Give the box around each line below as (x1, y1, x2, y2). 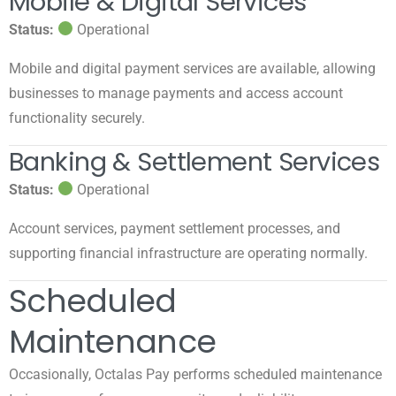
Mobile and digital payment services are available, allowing (9, 59, 376, 77)
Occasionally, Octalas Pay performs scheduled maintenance (9, 365, 382, 383)
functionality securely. (9, 109, 145, 126)
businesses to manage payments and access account (9, 84, 343, 102)
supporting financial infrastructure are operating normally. (9, 244, 368, 262)
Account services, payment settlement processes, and (9, 219, 340, 237)
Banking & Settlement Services (9, 143, 380, 179)
